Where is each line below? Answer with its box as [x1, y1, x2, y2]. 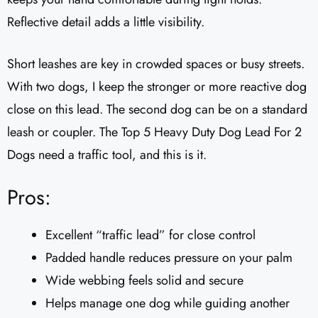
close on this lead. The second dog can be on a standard [7, 100, 307, 119]
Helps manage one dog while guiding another [45, 294, 290, 313]
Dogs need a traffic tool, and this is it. [7, 146, 207, 165]
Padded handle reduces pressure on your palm [45, 248, 292, 268]
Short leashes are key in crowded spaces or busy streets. [7, 55, 305, 74]
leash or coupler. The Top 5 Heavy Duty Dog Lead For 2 [7, 123, 302, 142]
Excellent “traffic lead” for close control [45, 226, 256, 245]
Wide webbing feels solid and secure [45, 271, 243, 290]
